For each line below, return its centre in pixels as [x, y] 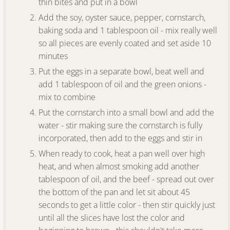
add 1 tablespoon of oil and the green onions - [122, 84]
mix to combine [67, 97]
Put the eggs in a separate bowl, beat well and [121, 71]
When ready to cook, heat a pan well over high [122, 154]
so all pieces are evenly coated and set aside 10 [125, 43]
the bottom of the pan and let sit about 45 [114, 192]
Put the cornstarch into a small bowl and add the [126, 112]
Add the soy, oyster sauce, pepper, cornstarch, [122, 17]
